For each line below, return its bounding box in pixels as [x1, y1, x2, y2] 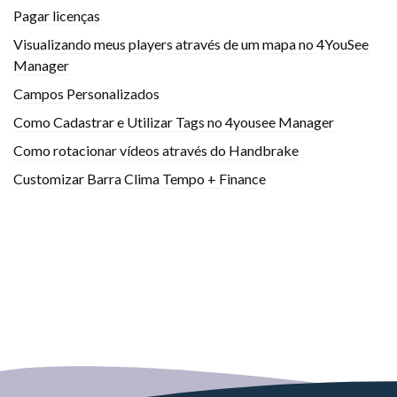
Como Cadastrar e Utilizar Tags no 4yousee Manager [13, 113, 334, 130]
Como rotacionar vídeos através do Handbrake [13, 141, 299, 159]
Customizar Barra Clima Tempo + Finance [13, 169, 266, 187]
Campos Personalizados [13, 84, 160, 102]
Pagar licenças [13, 6, 100, 24]
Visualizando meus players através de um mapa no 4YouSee [13, 35, 369, 52]
